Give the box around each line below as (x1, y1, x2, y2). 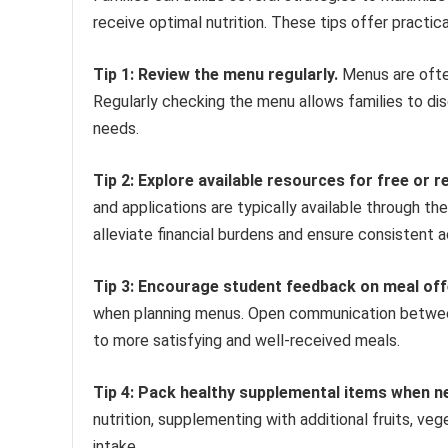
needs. (93, 118, 139, 138)
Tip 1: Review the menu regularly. (93, 64, 338, 84)
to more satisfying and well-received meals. (93, 330, 400, 350)
